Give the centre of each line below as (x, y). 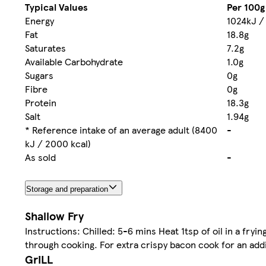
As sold (40, 157)
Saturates (45, 47)
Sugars (39, 75)
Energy (39, 20)
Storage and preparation (67, 189)
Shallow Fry (54, 216)
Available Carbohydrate (74, 61)
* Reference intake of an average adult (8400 (121, 129)
